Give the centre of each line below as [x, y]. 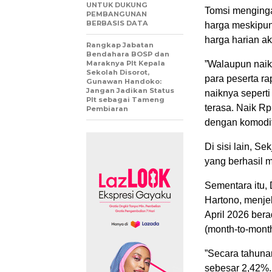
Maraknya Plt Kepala [126, 63]
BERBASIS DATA [117, 23]
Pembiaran [107, 108]
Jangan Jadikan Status [130, 90]
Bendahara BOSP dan [128, 54]
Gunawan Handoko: [124, 81]
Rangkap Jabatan [120, 45]
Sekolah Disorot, [118, 72]
